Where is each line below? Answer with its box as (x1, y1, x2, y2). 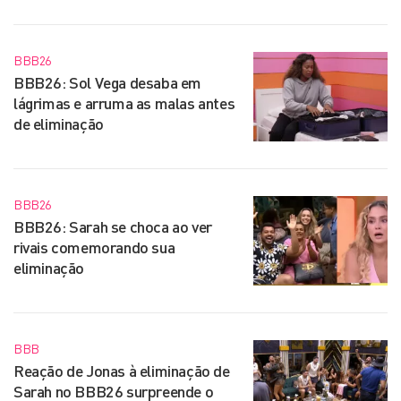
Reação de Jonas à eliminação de (13, 360, 230, 380)
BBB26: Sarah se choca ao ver (13, 216, 212, 236)
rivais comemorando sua (13, 236, 175, 257)
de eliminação (13, 113, 104, 133)
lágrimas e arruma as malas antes (13, 92, 235, 113)
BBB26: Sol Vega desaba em (13, 72, 202, 92)
